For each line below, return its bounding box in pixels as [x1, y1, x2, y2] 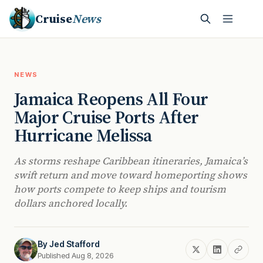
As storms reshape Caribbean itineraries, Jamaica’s [14, 154, 248, 168]
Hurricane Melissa [14, 123, 152, 147]
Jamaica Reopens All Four [14, 87, 208, 111]
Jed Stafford [49, 239, 100, 249]
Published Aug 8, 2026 [38, 251, 114, 260]
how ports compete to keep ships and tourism [14, 182, 226, 196]
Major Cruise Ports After [14, 105, 199, 129]
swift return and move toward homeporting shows [14, 168, 247, 182]
